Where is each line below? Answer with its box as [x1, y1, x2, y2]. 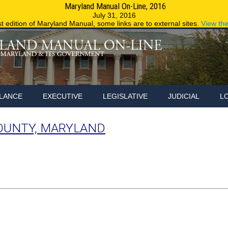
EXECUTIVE [43, 92, 82, 100]
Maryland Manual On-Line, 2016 [62, 1, 166, 11]
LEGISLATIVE [103, 92, 148, 100]
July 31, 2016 [92, 11, 136, 19]
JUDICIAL [168, 92, 199, 100]
